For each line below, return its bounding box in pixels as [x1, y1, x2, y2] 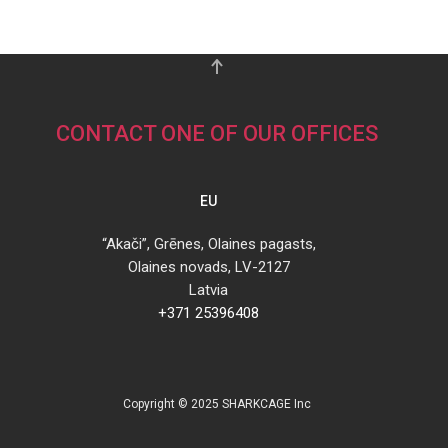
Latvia [189, 281, 229, 300]
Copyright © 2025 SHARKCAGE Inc [122, 397, 311, 412]
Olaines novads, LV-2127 [127, 258, 290, 277]
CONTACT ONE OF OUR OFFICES [55, 121, 378, 147]
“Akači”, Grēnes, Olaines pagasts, [101, 235, 316, 254]
